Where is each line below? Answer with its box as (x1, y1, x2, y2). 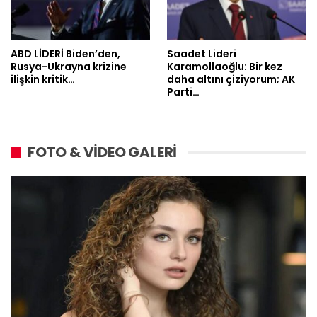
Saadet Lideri (167, 47, 236, 62)
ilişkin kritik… (11, 72, 75, 87)
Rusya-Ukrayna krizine (11, 59, 127, 74)
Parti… (167, 85, 200, 100)
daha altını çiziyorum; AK (167, 72, 295, 87)
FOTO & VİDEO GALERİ (28, 142, 178, 163)
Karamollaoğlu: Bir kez (167, 59, 282, 74)
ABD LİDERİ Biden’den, (11, 47, 120, 62)
